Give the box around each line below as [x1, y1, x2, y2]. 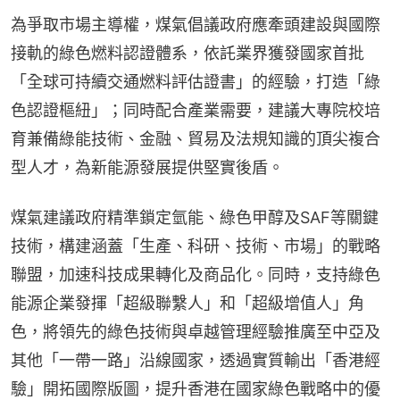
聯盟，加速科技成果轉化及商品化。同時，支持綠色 [11, 264, 380, 284]
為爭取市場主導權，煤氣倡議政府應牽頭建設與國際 [11, 14, 380, 34]
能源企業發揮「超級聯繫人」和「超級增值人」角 [11, 293, 364, 312]
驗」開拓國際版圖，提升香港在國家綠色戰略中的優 [11, 379, 380, 398]
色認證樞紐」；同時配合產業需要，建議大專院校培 [11, 100, 380, 120]
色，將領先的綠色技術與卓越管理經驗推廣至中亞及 [11, 321, 380, 341]
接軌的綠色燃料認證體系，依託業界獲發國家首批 [11, 43, 364, 62]
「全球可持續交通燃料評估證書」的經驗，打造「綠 [11, 71, 380, 91]
